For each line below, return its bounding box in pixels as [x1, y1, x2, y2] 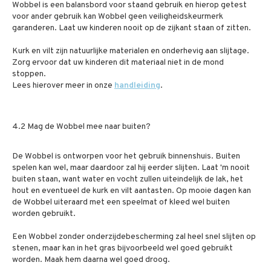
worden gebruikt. [12, 209, 76, 219]
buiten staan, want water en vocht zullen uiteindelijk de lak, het [12, 174, 243, 184]
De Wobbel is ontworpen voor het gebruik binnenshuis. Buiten [12, 151, 240, 162]
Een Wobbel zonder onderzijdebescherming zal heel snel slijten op [12, 232, 256, 242]
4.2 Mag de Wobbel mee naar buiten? [12, 122, 151, 132]
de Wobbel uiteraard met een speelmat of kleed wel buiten [12, 197, 230, 207]
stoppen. [12, 69, 46, 79]
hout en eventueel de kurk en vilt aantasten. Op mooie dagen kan [12, 186, 251, 196]
